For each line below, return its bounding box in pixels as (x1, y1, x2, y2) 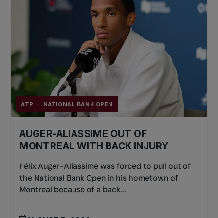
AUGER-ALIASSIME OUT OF (19, 128, 147, 140)
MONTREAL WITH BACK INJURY (19, 140, 169, 152)
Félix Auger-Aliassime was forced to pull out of (19, 161, 191, 172)
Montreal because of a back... (19, 184, 127, 195)
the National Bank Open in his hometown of (19, 173, 179, 183)
